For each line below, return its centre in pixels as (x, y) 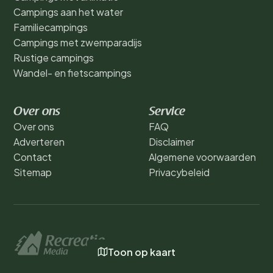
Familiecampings (51, 27)
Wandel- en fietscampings (73, 73)
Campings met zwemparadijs (78, 42)
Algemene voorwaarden (202, 157)
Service (167, 112)
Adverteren (39, 141)
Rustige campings (54, 57)
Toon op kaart (141, 252)
